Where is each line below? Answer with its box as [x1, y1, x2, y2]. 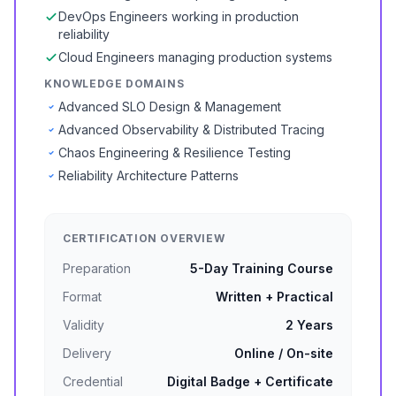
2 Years [286, 317, 333, 332]
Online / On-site [234, 346, 333, 361]
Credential [63, 374, 123, 389]
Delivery [63, 346, 111, 361]
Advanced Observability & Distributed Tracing [58, 122, 324, 137]
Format [63, 289, 102, 304]
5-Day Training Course [190, 261, 333, 276]
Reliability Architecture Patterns [58, 168, 239, 183]
